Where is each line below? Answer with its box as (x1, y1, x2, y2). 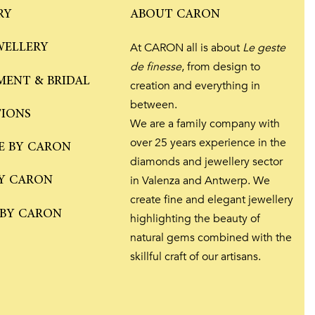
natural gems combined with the (130, 230, 292, 246)
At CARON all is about (130, 40, 243, 56)
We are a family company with (130, 116, 281, 132)
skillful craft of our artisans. (130, 249, 262, 265)
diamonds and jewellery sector (130, 154, 283, 170)
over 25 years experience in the (130, 135, 287, 151)
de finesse (130, 59, 182, 75)
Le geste (243, 40, 286, 56)
